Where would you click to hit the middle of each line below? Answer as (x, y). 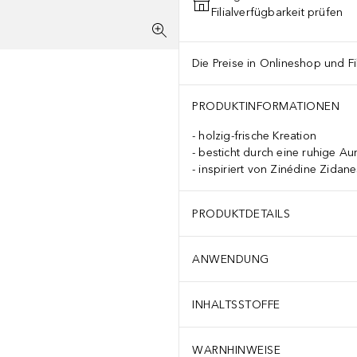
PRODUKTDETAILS (241, 214)
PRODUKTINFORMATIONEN (266, 106)
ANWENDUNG (231, 259)
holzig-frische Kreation (258, 136)
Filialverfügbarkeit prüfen (277, 12)
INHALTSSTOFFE (236, 304)
